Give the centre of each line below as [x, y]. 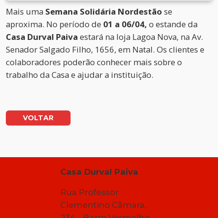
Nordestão [140, 12]
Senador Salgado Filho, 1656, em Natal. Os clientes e [105, 50]
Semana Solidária [82, 12]
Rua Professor [90, 192]
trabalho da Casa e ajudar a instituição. [80, 75]
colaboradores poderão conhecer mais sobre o [94, 62]
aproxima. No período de [54, 24]
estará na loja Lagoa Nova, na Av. [141, 37]
